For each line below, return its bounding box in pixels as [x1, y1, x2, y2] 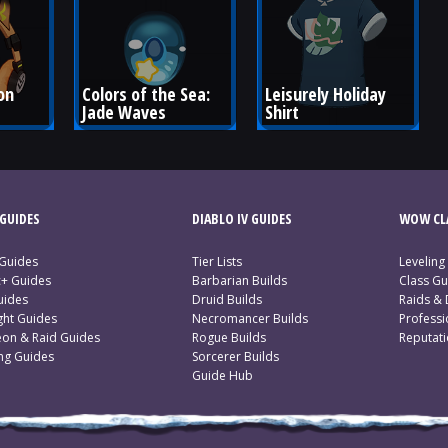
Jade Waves [82, 99, 167, 124]
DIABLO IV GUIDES [191, 209, 292, 228]
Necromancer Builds [191, 310, 308, 327]
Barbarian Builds [191, 272, 287, 289]
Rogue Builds [191, 329, 266, 346]
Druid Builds [191, 291, 262, 308]
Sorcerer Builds [191, 348, 279, 365]
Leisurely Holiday [264, 81, 390, 106]
